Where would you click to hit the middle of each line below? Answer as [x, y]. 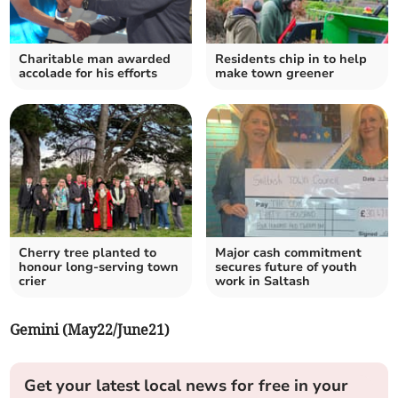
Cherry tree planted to [88, 253]
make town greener [275, 74]
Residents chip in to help [291, 60]
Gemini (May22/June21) [90, 330]
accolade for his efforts [88, 74]
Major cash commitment [288, 253]
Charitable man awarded [95, 60]
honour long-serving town [99, 267]
